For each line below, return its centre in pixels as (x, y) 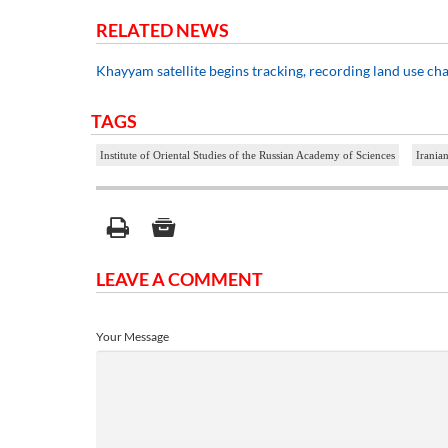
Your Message (132, 337)
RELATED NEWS (162, 30)
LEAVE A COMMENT (179, 279)
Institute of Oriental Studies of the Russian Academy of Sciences (247, 155)
